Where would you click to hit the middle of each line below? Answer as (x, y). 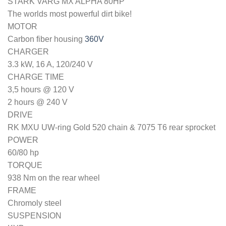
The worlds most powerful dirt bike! (70, 14)
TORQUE (25, 165)
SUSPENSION (35, 216)
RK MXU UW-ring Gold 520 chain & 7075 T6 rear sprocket (111, 128)
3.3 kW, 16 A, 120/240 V (50, 65)
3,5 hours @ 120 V (41, 90)
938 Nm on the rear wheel (54, 178)
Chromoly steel (35, 203)
